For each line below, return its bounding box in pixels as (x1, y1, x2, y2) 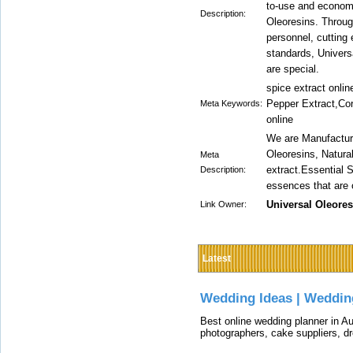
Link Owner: (200, 199, 247, 209)
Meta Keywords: (200, 98, 262, 108)
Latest (203, 253, 231, 264)
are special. (266, 63, 319, 75)
